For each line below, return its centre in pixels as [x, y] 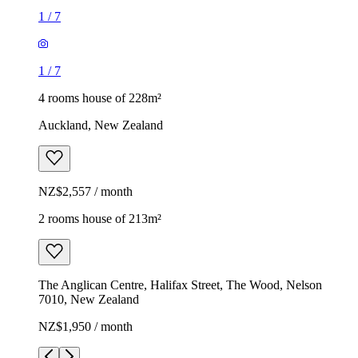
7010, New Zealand [89, 299]
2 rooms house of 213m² [100, 218]
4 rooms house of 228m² [100, 97]
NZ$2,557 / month [86, 191]
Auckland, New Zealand [101, 125]
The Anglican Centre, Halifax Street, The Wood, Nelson [180, 284]
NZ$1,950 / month [86, 326]
